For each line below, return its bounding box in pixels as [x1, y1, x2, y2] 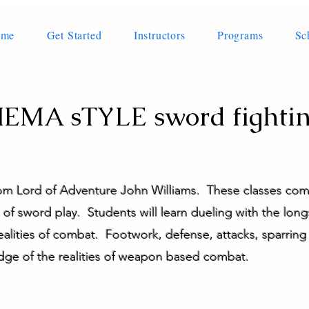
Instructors [133, 28, 186, 42]
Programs [217, 28, 263, 42]
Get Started [46, 28, 102, 42]
